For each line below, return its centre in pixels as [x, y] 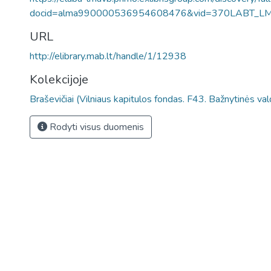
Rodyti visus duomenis [96, 127]
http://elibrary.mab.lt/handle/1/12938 [108, 56]
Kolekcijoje [59, 80]
